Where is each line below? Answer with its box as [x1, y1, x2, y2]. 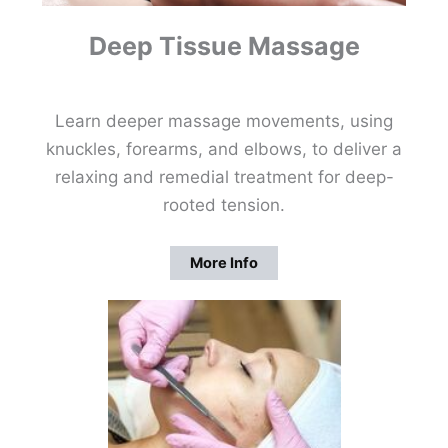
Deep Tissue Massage [88, 30, 360, 61]
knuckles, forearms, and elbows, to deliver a [46, 138, 402, 159]
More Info [190, 254, 258, 273]
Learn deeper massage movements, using [55, 110, 393, 131]
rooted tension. [163, 194, 285, 215]
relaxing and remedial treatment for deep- [54, 166, 394, 187]
